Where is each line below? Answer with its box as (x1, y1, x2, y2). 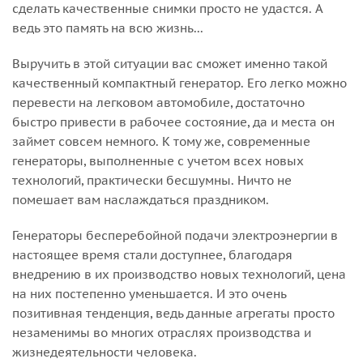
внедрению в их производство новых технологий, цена (12, 267, 346, 283)
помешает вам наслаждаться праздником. (12, 192, 269, 208)
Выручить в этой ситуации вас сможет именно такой (12, 56, 327, 72)
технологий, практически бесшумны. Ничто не (12, 173, 292, 189)
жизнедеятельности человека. (12, 344, 197, 361)
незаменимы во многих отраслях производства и (12, 325, 311, 341)
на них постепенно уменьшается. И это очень (12, 286, 286, 302)
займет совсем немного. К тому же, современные (12, 134, 310, 150)
